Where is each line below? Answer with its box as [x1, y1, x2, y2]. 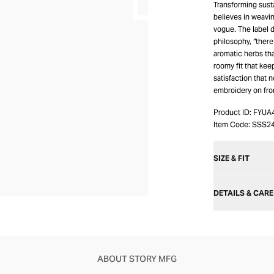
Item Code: [213, 120, 250, 129]
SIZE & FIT [213, 154, 250, 163]
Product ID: [213, 108, 251, 117]
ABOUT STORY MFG [97, 253, 177, 264]
